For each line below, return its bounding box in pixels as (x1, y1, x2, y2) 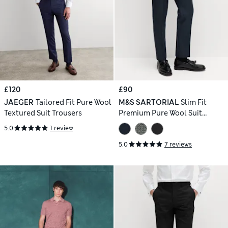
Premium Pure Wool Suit (119, 108, 202, 118)
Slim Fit (180, 98, 207, 107)
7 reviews (164, 140, 192, 149)
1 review (50, 124, 73, 132)
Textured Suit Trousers (4, 108, 82, 118)
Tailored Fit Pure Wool (35, 98, 111, 107)
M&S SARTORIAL (119, 98, 179, 107)
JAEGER (4, 98, 34, 107)
